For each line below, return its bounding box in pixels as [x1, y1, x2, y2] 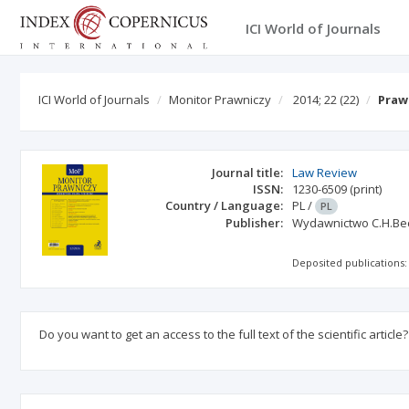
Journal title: [212, 164, 284, 181]
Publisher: [225, 215, 284, 231]
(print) [350, 181, 383, 197]
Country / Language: [165, 197, 284, 214]
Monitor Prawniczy [169, 91, 271, 108]
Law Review [292, 164, 358, 181]
